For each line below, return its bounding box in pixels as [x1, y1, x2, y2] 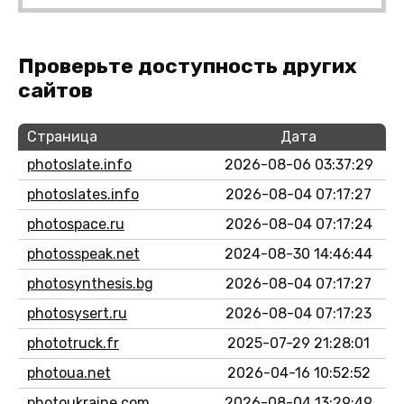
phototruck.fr [27, 334, 119, 352]
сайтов [18, 77, 93, 103]
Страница [27, 127, 97, 145]
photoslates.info [27, 185, 139, 203]
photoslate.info [27, 155, 132, 173]
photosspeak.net [27, 244, 140, 262]
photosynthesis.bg [27, 274, 153, 292]
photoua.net [27, 363, 111, 381]
